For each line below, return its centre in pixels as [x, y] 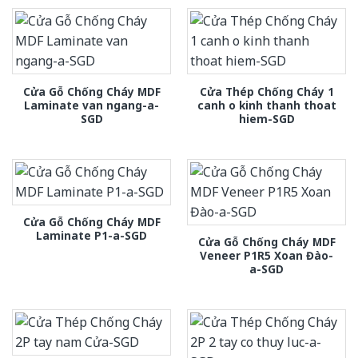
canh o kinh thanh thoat [267, 105]
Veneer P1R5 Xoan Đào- [267, 255]
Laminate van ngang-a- [91, 105]
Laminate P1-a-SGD [91, 235]
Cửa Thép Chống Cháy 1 [267, 91]
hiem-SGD [267, 118]
